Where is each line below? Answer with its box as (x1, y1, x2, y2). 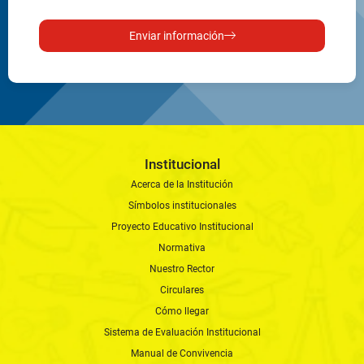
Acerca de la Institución (131, 178, 233, 190)
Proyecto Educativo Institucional (110, 220, 253, 232)
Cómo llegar (155, 305, 209, 317)
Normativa (158, 241, 206, 253)
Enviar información (128, 28, 224, 42)
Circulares (160, 284, 204, 296)
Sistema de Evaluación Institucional (103, 326, 261, 338)
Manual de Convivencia (131, 347, 233, 359)
